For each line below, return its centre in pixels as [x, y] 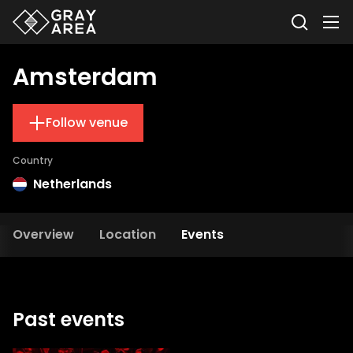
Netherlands [72, 184]
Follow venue [87, 123]
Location [128, 234]
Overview [43, 234]
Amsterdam [85, 77]
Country [33, 160]
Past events [69, 320]
